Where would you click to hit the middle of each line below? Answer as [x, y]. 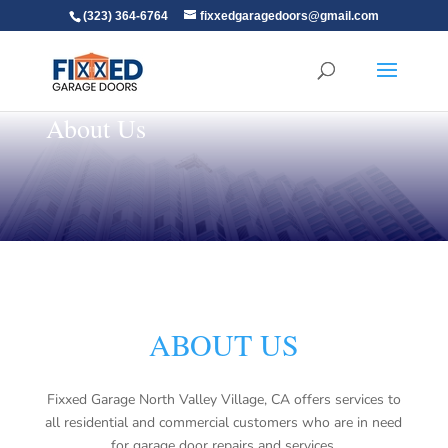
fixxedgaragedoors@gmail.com [289, 16]
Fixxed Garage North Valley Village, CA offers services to [223, 400]
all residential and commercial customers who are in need [224, 423]
